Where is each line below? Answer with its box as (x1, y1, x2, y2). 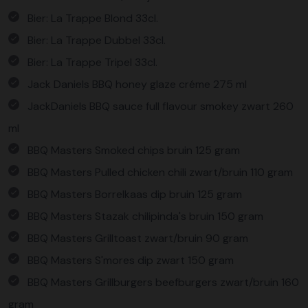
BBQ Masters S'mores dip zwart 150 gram (27, 253, 234, 267)
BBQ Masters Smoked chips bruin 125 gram (27, 143, 240, 157)
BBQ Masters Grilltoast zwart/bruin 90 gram (27, 231, 248, 245)
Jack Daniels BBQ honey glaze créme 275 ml (27, 77, 247, 91)
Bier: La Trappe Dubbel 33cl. (27, 33, 166, 47)
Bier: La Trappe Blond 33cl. (27, 11, 158, 25)
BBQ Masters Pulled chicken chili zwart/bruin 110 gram (27, 165, 293, 179)
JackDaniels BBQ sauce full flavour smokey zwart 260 (27, 99, 294, 113)
